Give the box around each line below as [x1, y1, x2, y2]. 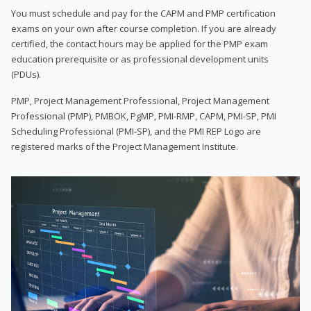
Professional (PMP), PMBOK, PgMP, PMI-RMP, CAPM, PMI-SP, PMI [11, 109, 276, 122]
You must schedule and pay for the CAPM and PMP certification [11, 6, 276, 19]
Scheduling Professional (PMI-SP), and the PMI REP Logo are [11, 124, 261, 137]
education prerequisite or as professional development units [11, 52, 269, 65]
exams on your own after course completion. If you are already [11, 22, 276, 35]
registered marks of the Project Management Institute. [11, 140, 238, 153]
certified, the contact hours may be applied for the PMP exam [11, 37, 268, 50]
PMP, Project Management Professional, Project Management [11, 94, 269, 107]
